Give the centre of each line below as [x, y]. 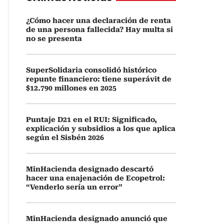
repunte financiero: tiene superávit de [99, 79]
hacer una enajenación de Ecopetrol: [95, 178]
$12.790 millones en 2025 [71, 88]
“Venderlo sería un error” [74, 187]
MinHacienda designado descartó [90, 169]
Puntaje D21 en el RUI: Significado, [91, 119]
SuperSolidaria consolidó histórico [91, 70]
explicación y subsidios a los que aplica [101, 128]
